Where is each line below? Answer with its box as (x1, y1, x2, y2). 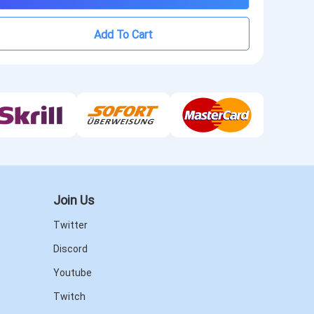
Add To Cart (94, 27, 153, 41)
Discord (53, 243, 88, 254)
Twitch (53, 291, 86, 302)
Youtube (53, 267, 92, 278)
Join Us (53, 191, 95, 208)
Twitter (53, 219, 88, 231)
